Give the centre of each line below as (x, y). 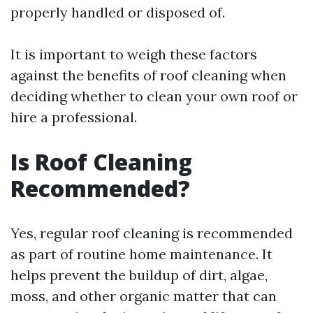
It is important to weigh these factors (134, 54)
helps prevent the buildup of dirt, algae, (139, 275)
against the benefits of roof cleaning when (148, 75)
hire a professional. (74, 117)
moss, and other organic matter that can (144, 296)
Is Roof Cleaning (101, 162)
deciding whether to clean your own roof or (154, 96)
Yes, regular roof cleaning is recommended (152, 233)
